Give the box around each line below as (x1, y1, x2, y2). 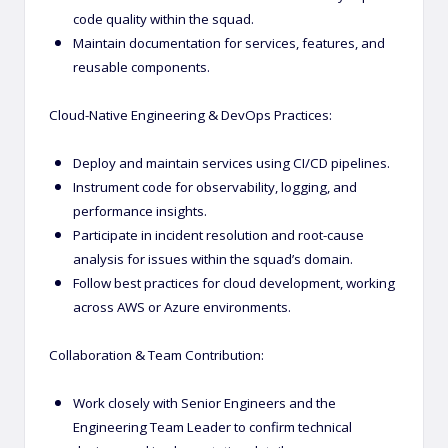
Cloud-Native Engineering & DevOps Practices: (49, 105, 332, 124)
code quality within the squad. (73, 9, 254, 28)
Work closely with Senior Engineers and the (73, 393, 336, 412)
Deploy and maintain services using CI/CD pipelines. (73, 153, 390, 172)
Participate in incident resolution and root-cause (73, 225, 364, 244)
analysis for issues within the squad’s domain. (73, 249, 353, 268)
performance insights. (73, 201, 207, 220)
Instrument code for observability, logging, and (73, 177, 357, 196)
